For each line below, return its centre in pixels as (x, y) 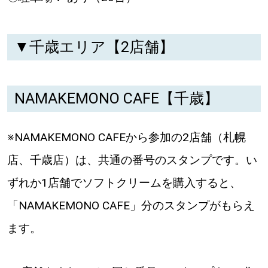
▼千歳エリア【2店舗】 (94, 47)
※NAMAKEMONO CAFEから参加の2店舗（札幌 (126, 137)
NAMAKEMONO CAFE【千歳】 (116, 99)
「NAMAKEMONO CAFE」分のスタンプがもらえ (131, 205)
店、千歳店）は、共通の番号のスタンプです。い (132, 160)
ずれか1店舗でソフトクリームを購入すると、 (124, 182)
